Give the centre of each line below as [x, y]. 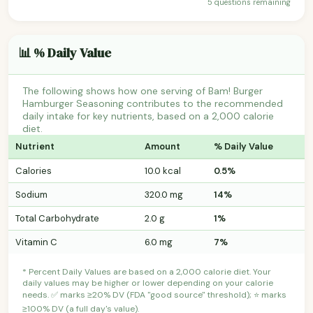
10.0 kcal [163, 170]
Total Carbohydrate [57, 218]
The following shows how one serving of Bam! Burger [143, 90]
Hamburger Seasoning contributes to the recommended [153, 103]
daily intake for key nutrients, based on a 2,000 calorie [148, 116]
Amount [162, 146]
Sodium [31, 194]
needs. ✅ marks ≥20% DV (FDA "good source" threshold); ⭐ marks [154, 294]
